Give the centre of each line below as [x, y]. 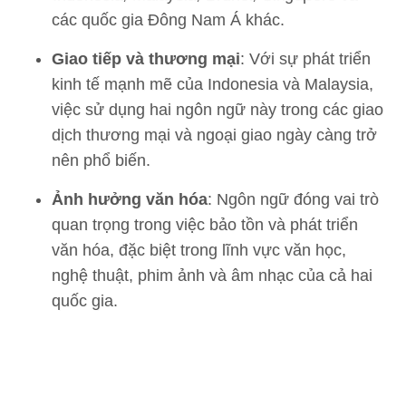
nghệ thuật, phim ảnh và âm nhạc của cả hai [212, 275]
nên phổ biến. [101, 160]
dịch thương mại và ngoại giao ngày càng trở [214, 135]
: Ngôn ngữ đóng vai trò [293, 199]
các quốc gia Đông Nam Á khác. [168, 20]
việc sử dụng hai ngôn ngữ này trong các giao [217, 110]
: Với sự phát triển [305, 59]
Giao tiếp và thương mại [146, 59]
